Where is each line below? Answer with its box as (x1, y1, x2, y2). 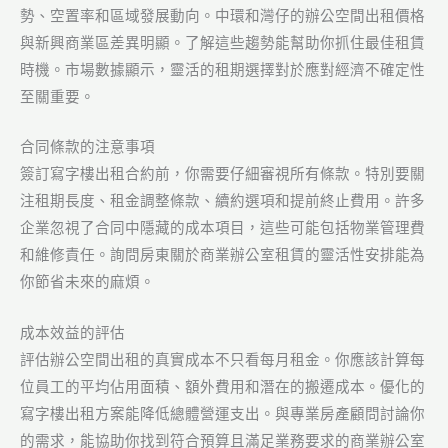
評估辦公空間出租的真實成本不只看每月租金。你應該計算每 (20, 350, 425, 369)
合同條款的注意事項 (20, 138, 155, 157)
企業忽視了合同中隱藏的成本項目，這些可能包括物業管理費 (20, 219, 425, 238)
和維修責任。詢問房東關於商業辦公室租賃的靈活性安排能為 (20, 246, 425, 265)
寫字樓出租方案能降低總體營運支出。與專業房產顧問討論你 (20, 404, 425, 423)
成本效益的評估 (20, 323, 125, 342)
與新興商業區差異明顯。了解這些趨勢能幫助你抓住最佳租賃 (20, 34, 425, 53)
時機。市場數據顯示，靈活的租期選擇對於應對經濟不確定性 (20, 61, 425, 80)
